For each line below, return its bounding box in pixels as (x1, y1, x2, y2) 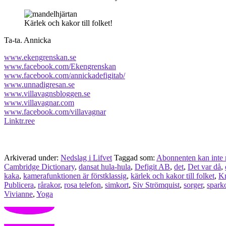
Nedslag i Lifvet (61, 153, 112, 162)
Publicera (4, 181, 34, 190)
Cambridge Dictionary (4, 162, 75, 172)
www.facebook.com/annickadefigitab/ (4, 71, 125, 80)
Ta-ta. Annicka (4, 36, 51, 45)
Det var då (188, 162, 221, 172)
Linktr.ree (4, 117, 35, 126)
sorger (184, 181, 203, 190)
